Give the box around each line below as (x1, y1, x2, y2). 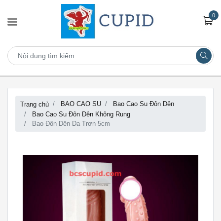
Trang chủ (20, 100, 49, 108)
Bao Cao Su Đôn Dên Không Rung (32, 110, 130, 118)
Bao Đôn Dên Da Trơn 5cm (30, 119, 110, 127)
